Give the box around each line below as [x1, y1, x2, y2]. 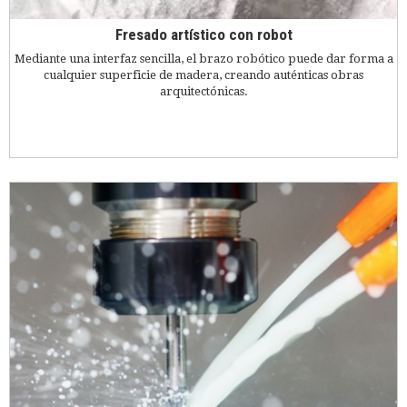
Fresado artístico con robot [114, 25, 293, 45]
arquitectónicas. [159, 84, 248, 98]
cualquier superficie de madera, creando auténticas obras [44, 67, 363, 82]
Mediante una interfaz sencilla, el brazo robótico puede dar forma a [14, 51, 393, 65]
